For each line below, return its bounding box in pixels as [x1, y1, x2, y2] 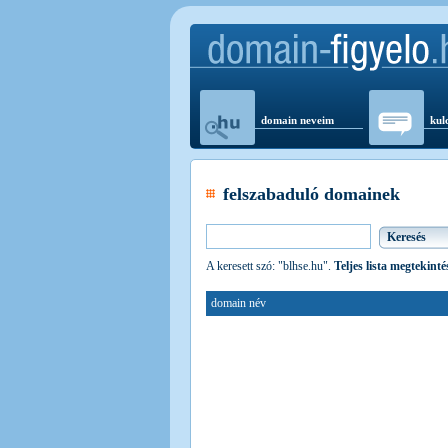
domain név [211, 296, 266, 311]
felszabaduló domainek [223, 184, 400, 205]
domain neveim [261, 114, 334, 126]
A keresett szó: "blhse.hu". [206, 259, 334, 274]
